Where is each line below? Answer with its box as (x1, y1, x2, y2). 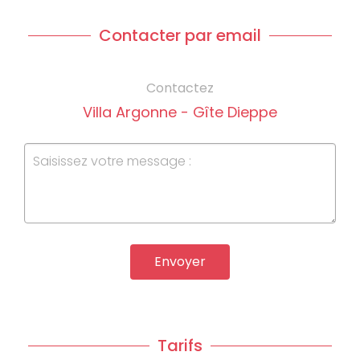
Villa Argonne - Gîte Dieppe (83, 101, 277, 122)
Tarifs (157, 333, 202, 357)
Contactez (146, 78, 214, 97)
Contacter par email (99, 23, 261, 47)
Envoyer (154, 252, 206, 271)
